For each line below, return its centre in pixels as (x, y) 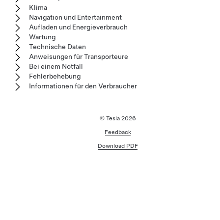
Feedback (118, 132)
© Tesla (110, 119)
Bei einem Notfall (56, 67)
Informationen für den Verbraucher (83, 86)
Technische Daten (57, 47)
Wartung (42, 37)
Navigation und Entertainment (75, 17)
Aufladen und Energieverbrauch (78, 27)
